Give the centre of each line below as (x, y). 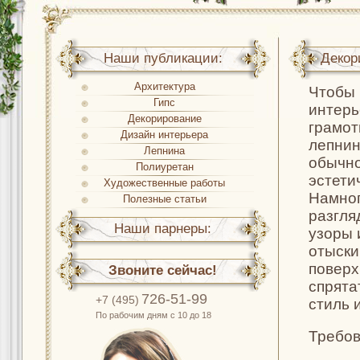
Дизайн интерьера (165, 135)
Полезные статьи (165, 199)
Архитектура (165, 86)
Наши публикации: (163, 58)
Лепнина (165, 151)
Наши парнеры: (163, 229)
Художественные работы (165, 183)
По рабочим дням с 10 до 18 (153, 315)
